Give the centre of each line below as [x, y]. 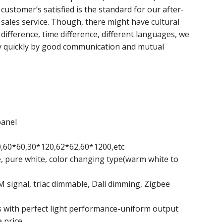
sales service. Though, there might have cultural [90, 22]
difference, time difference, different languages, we [95, 34]
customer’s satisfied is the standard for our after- [92, 9]
